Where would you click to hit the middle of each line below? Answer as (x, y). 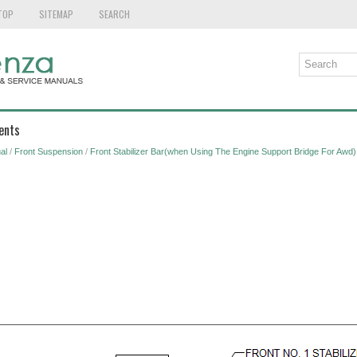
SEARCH (114, 14)
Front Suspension (48, 151)
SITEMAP (56, 14)
